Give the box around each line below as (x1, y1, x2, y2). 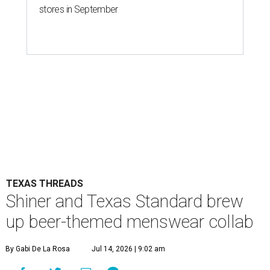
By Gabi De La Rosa (5, 244, 70, 253)
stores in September (39, 3, 118, 15)
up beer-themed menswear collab (6, 211, 254, 232)
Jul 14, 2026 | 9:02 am (92, 244, 165, 253)
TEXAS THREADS (6, 177, 83, 189)
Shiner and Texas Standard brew (6, 190, 243, 212)
